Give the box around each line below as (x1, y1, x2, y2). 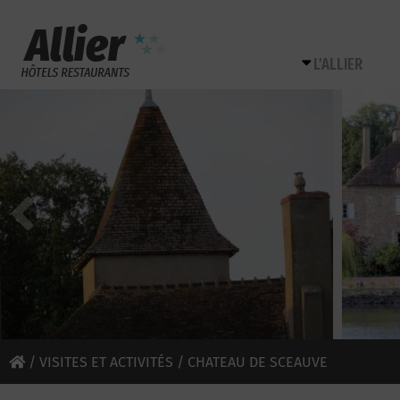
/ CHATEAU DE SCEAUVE (173, 354, 328, 371)
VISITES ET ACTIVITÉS (39, 354, 173, 371)
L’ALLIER (313, 54, 362, 74)
